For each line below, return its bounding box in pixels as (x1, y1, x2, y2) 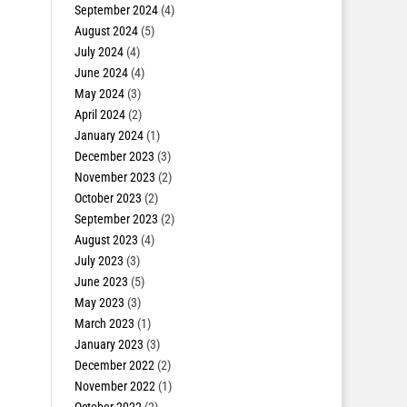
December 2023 (74, 149, 154, 164)
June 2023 (74, 274, 128, 289)
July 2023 (74, 253, 124, 268)
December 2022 (74, 358, 154, 372)
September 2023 (74, 212, 158, 226)
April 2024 (74, 107, 125, 122)
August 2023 (74, 233, 138, 247)
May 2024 (74, 86, 124, 101)
